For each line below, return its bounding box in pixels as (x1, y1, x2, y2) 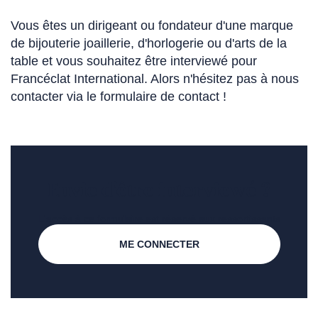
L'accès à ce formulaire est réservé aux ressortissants (38, 213, 280, 225)
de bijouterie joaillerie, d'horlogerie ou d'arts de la (11, 36, 287, 51)
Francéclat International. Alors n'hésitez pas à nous (11, 72, 299, 87)
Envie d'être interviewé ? (47, 178, 271, 203)
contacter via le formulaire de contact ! (11, 89, 226, 104)
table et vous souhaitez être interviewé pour (11, 54, 257, 69)
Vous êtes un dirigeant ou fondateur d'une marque (11, 18, 293, 33)
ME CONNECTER (119, 238, 199, 251)
